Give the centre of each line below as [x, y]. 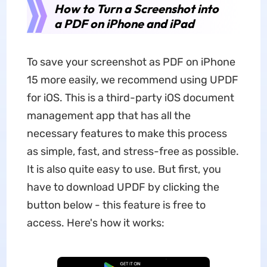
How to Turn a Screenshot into [136, 9]
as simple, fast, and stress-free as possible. [133, 151]
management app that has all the [108, 116]
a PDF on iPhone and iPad [124, 24]
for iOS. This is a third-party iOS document [130, 98]
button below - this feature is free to [116, 205]
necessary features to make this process [127, 133]
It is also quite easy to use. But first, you [124, 169]
